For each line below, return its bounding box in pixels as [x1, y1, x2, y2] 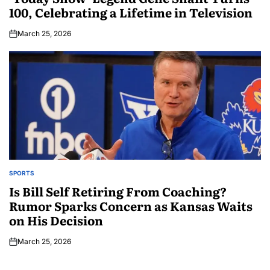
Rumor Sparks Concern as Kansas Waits [9, 196, 253, 215]
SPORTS [9, 169, 34, 177]
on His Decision [9, 210, 103, 229]
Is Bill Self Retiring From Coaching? [9, 181, 227, 200]
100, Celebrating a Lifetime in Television [9, 2, 253, 21]
